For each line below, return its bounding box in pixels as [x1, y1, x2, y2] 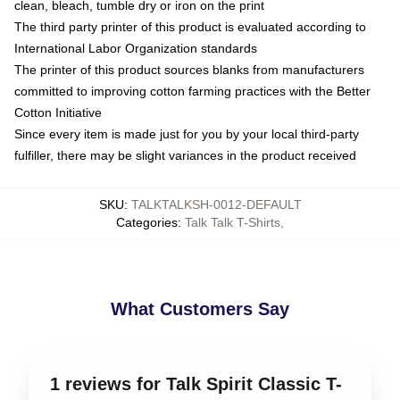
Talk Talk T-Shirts [185, 214, 280, 229]
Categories [116, 214, 178, 229]
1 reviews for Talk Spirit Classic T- [50, 373, 342, 394]
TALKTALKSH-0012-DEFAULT [130, 196, 302, 212]
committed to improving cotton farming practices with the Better [14, 83, 371, 98]
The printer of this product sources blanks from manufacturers [14, 62, 364, 77]
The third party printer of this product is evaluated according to [14, 19, 366, 34]
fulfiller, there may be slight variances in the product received [14, 147, 356, 162]
